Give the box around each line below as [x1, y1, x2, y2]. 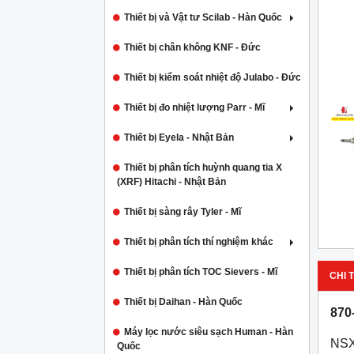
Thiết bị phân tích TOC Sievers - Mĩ [124, 266, 277, 277]
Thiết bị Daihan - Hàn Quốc [124, 296, 243, 307]
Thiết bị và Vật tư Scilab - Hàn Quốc [124, 12, 282, 23]
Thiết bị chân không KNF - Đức [124, 42, 261, 53]
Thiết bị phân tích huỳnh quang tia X [124, 162, 282, 173]
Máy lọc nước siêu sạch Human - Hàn [124, 326, 293, 337]
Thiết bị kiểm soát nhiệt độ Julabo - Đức [124, 72, 301, 83]
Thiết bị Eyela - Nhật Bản [124, 132, 234, 143]
